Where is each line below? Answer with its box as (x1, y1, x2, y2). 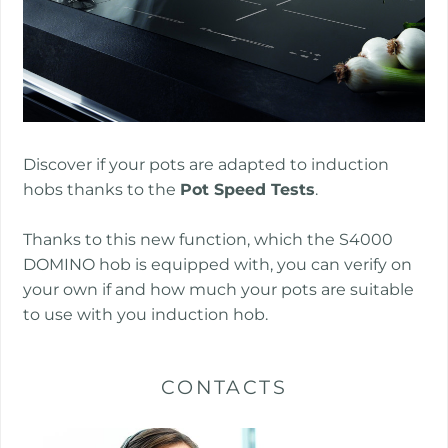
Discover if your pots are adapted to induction (23, 154, 390, 174)
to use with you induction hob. (23, 304, 269, 324)
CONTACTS (160, 374, 288, 399)
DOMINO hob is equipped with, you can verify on (23, 254, 413, 274)
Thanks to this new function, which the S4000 (23, 229, 394, 249)
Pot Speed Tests (180, 179, 316, 199)
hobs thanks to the (23, 179, 181, 199)
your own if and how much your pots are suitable (23, 279, 415, 299)
